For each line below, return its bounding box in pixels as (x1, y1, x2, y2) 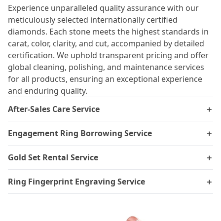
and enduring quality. (8, 85, 87, 96)
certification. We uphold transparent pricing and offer (8, 50, 209, 61)
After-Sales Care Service (8, 104, 100, 114)
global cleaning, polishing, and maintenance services (8, 62, 204, 73)
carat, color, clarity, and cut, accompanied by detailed (8, 38, 204, 49)
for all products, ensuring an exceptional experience (8, 74, 202, 84)
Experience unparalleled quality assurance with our (8, 2, 199, 13)
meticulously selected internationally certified (8, 14, 178, 25)
